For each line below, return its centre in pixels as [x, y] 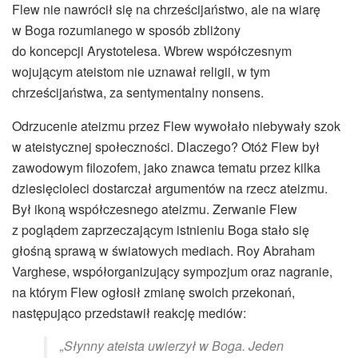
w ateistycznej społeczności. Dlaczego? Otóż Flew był [166, 146]
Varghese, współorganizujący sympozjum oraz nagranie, [172, 271]
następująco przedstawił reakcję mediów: [129, 312]
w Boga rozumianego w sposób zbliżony [126, 30]
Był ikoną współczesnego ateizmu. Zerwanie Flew [155, 209]
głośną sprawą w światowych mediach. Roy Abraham [163, 250]
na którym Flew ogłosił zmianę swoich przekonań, [153, 292]
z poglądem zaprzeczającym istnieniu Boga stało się [161, 229]
